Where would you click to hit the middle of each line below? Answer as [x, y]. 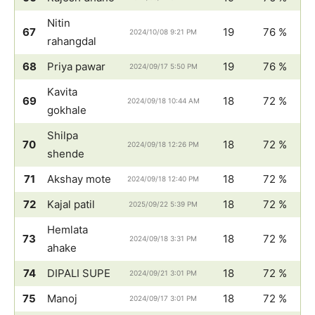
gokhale [67, 110]
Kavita [62, 91]
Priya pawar [76, 66]
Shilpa [63, 135]
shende [66, 153]
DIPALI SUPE [79, 273]
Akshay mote [79, 179]
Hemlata [67, 229]
